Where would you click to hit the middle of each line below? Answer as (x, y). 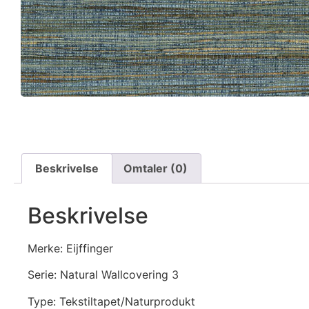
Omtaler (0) (155, 169)
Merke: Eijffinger (70, 248)
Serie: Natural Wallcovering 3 (103, 275)
